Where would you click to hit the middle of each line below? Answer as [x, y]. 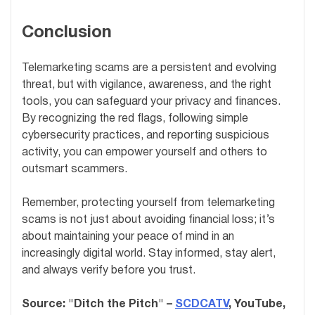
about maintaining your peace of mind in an [128, 237]
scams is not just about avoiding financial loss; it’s [148, 220]
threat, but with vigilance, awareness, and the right [147, 85]
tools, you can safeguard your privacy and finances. [151, 102]
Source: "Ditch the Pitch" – [98, 304]
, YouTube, [257, 304]
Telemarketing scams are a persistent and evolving [149, 68]
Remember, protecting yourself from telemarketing [148, 203]
